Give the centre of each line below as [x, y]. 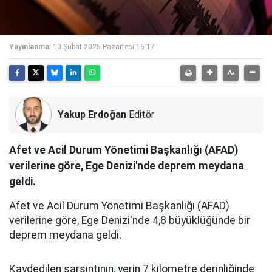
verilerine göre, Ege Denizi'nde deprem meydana [127, 166]
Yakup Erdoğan [92, 114]
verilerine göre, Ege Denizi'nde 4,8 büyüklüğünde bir [130, 220]
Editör [140, 114]
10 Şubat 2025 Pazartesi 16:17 [104, 47]
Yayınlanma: [30, 47]
